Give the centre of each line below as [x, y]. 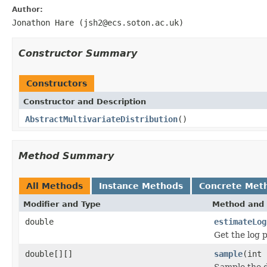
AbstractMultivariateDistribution [101, 119]
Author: [27, 9]
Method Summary [66, 156]
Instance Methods [141, 186]
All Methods [55, 186]
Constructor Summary [78, 53]
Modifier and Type [62, 204]
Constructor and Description [85, 101]
